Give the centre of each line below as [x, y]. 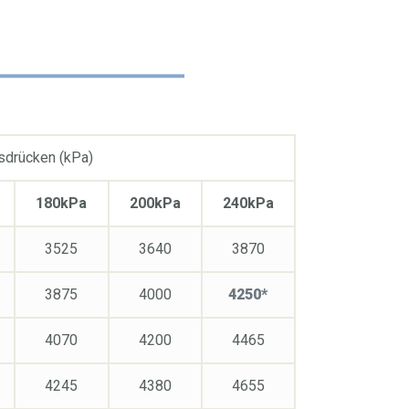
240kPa [248, 203]
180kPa [62, 203]
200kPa [155, 203]
